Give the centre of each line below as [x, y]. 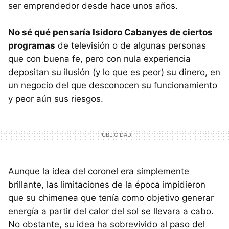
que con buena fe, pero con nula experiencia [99, 59]
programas [32, 45]
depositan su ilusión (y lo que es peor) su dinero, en [114, 72]
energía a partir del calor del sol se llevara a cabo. [111, 211]
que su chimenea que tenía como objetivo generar [111, 198]
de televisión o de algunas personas [131, 45]
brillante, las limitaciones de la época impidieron [107, 184]
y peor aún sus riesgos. [56, 98]
